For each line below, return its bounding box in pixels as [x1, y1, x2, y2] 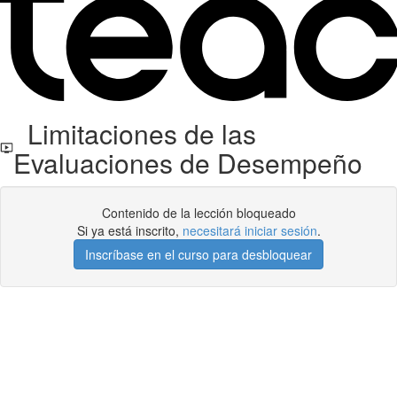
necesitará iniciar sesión [182, 222, 317, 239]
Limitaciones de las [13, 114, 257, 152]
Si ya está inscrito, [76, 222, 183, 239]
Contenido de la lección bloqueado [101, 204, 296, 222]
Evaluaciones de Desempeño [13, 144, 363, 182]
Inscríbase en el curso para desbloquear [85, 245, 312, 263]
